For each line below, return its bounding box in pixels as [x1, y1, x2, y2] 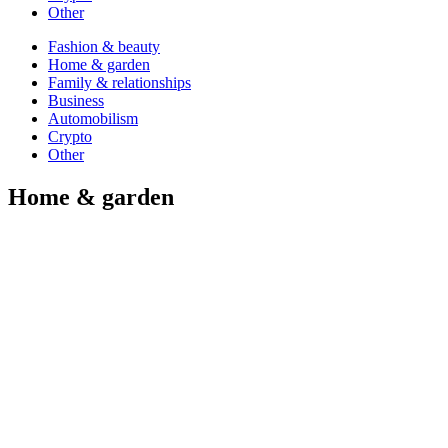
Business [48, 92, 104, 110]
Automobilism [48, 110, 138, 128]
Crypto [48, 128, 92, 146]
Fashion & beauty [48, 38, 160, 56]
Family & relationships [48, 74, 191, 92]
